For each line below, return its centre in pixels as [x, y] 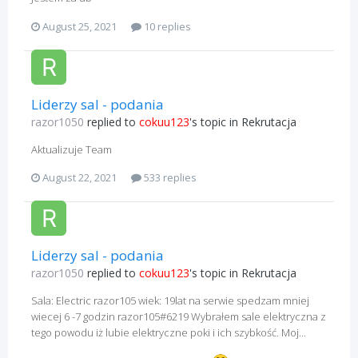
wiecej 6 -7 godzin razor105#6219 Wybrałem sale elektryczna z [179, 317]
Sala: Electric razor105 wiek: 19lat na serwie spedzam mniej [170, 301]
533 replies [169, 178]
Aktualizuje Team [72, 149]
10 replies [166, 26]
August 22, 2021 [80, 178]
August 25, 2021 [80, 26]
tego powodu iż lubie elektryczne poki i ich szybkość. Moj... [169, 333]
